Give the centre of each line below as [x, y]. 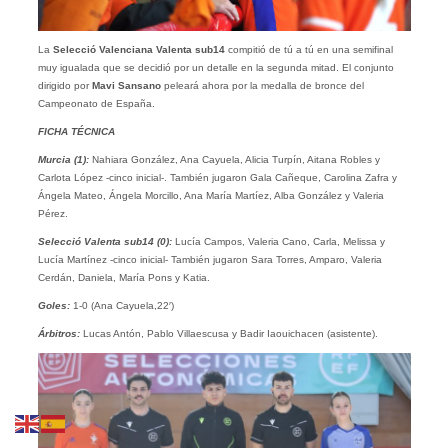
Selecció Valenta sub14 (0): [104, 242]
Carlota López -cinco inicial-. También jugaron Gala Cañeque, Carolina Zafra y [217, 178]
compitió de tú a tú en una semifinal [308, 50]
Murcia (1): [63, 160]
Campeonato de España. [96, 104]
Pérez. [52, 214]
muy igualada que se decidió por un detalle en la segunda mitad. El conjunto [215, 68]
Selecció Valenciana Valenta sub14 [137, 50]
